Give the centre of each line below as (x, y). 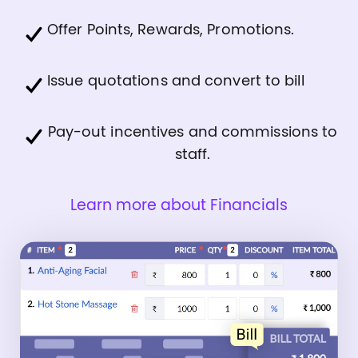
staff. (193, 155)
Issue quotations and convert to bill (176, 81)
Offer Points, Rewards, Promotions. (171, 30)
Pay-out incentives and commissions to (193, 132)
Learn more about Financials (179, 205)
